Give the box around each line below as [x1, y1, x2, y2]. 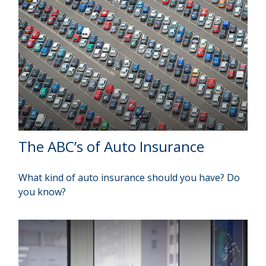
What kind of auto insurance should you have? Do [18, 170, 240, 184]
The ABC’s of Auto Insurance [18, 136, 205, 156]
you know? [18, 185, 66, 198]
